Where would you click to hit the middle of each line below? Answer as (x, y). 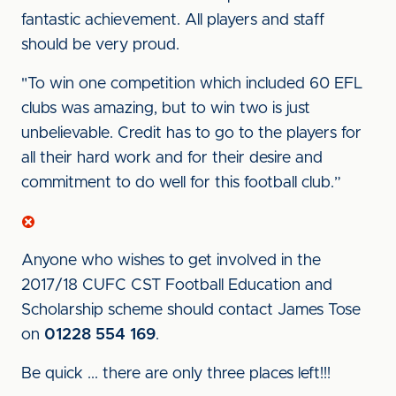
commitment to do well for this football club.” (181, 183)
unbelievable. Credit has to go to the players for (191, 133)
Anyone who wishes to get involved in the (171, 261)
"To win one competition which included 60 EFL (192, 84)
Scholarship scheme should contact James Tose (191, 310)
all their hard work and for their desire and (172, 158)
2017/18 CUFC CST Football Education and (177, 286)
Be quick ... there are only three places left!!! (176, 374)
